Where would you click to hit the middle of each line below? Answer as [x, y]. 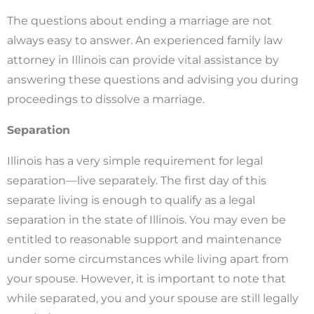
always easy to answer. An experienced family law [145, 40]
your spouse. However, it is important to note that [146, 278]
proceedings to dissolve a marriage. [106, 99]
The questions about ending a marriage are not [139, 20]
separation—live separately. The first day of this [137, 180]
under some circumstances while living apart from [148, 259]
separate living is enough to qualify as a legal [131, 200]
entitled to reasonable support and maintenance [144, 239]
